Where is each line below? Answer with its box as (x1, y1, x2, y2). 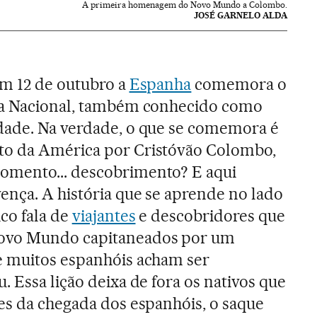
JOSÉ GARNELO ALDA (194, 10, 288, 21)
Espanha (129, 74, 192, 95)
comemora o (191, 74, 287, 95)
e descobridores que (135, 206, 286, 226)
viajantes (71, 206, 136, 226)
